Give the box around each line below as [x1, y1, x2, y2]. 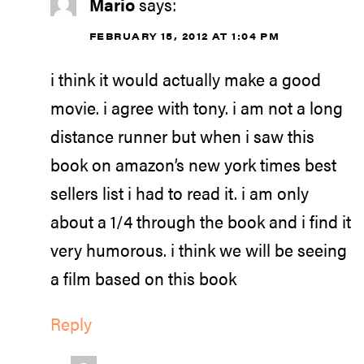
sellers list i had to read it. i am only [50, 180, 309, 205]
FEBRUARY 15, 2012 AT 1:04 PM [89, 28, 280, 44]
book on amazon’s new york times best [50, 151, 336, 176]
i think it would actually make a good [50, 66, 321, 91]
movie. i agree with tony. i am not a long [50, 94, 343, 119]
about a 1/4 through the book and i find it [50, 208, 351, 233]
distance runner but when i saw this [50, 123, 314, 148]
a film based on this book [50, 265, 236, 290]
